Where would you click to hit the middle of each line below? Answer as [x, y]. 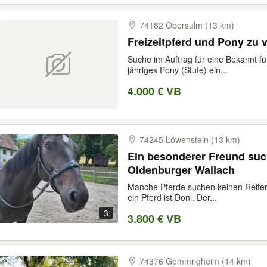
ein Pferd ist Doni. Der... [172, 197]
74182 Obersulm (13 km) [187, 25]
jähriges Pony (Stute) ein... [178, 70]
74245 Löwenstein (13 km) [190, 139]
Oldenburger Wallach [181, 170]
